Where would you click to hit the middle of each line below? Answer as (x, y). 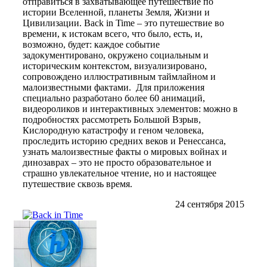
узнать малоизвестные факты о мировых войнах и (125, 151)
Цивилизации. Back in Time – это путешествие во (123, 23)
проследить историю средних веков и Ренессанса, (124, 141)
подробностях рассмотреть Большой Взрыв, (112, 119)
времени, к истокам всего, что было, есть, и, (113, 33)
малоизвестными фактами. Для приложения (114, 87)
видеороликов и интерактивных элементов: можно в (130, 108)
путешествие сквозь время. (77, 184)
